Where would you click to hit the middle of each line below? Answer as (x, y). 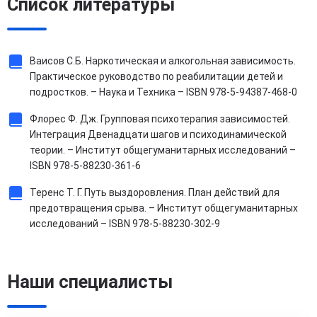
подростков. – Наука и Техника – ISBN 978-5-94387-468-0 (163, 92)
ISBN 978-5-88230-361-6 (85, 166)
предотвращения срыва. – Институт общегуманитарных (164, 208)
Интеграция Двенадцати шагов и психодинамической (158, 135)
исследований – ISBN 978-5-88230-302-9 (125, 224)
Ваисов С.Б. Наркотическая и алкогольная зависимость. (163, 61)
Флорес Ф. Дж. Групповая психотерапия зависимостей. (160, 119)
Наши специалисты (90, 282)
